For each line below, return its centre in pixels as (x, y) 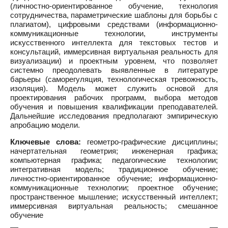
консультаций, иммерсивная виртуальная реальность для (114, 52)
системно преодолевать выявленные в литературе (114, 70)
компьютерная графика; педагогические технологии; (114, 160)
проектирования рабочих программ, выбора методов (114, 97)
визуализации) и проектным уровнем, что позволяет (114, 61)
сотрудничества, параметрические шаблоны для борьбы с (114, 15)
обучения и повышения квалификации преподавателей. (114, 107)
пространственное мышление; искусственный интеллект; (114, 197)
